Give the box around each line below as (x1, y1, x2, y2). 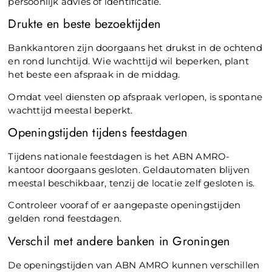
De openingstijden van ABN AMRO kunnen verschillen (8, 259, 260, 271)
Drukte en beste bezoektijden (8, 15, 161, 33)
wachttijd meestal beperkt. (8, 104, 133, 116)
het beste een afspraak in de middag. (8, 69, 180, 81)
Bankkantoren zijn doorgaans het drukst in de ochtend (8, 42, 262, 54)
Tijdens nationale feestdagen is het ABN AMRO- (8, 151, 230, 163)
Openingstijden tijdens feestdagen (8, 124, 188, 142)
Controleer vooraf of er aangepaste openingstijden (8, 199, 241, 211)
